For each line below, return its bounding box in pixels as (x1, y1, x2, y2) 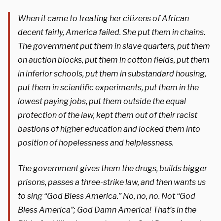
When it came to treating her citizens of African (18, 13, 189, 23)
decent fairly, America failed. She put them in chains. (18, 27, 205, 37)
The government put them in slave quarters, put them (18, 41, 210, 51)
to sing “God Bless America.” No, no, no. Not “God (18, 191, 195, 201)
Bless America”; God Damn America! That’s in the (18, 205, 196, 215)
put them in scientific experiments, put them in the (18, 82, 199, 92)
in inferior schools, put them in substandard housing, (18, 69, 206, 78)
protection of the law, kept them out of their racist (18, 110, 197, 120)
